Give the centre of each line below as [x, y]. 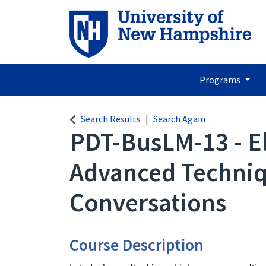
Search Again [179, 119]
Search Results [111, 119]
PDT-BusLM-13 [149, 142]
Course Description [137, 245]
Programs [221, 80]
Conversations [148, 202]
